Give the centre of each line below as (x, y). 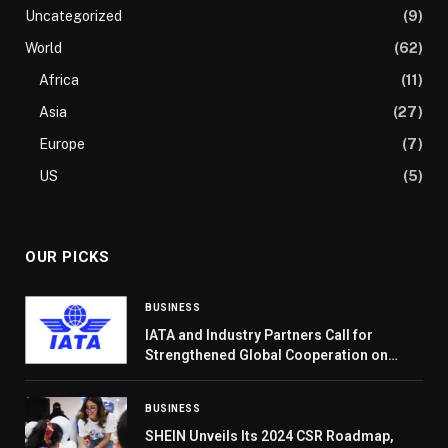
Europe (62, 144)
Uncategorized (73, 16)
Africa (59, 80)
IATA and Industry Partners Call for (259, 335)
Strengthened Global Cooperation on (266, 355)
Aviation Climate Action (222, 375)
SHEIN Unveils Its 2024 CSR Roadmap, (269, 436)
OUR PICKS (67, 257)
